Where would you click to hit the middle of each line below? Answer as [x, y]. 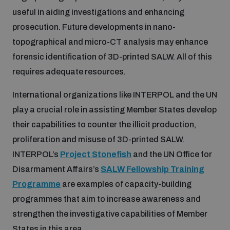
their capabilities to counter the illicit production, [104, 124]
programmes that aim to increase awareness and [107, 199]
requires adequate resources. [69, 71]
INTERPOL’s [36, 154]
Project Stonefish [96, 154]
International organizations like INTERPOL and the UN [115, 94]
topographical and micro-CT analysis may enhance [110, 42]
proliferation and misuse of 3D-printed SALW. [98, 139]
